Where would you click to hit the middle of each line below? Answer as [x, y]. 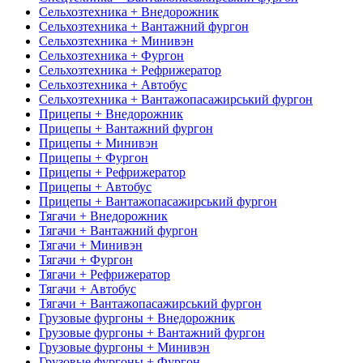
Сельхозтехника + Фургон [111, 55]
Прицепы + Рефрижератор [112, 172]
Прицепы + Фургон [94, 157]
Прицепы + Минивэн [98, 143]
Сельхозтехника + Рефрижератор [130, 70]
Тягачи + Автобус [88, 288]
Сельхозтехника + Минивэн [116, 41]
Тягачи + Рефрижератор [105, 274]
